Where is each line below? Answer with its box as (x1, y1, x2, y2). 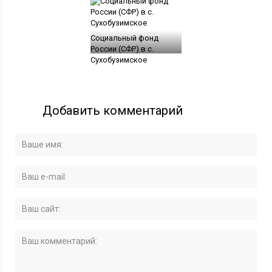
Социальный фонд (90, 33, 158, 42)
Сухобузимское (90, 55, 147, 64)
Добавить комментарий (42, 103, 183, 118)
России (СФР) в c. (90, 44, 154, 53)
